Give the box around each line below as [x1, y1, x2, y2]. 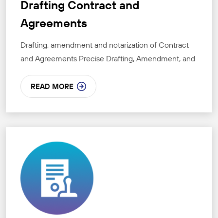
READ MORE [31, 82, 73, 91]
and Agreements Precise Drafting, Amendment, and [20, 54, 195, 64]
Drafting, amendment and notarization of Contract [20, 40, 189, 50]
